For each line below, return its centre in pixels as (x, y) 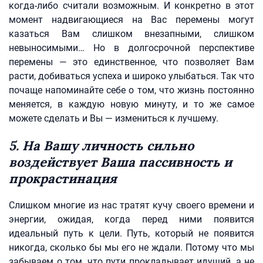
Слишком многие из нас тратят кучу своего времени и (131, 205)
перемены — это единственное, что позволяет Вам (131, 62)
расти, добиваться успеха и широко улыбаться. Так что (131, 76)
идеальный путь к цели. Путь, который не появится (131, 233)
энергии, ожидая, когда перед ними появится (131, 219)
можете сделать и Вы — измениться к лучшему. (114, 118)
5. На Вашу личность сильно (101, 146)
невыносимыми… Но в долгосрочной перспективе (131, 48)
